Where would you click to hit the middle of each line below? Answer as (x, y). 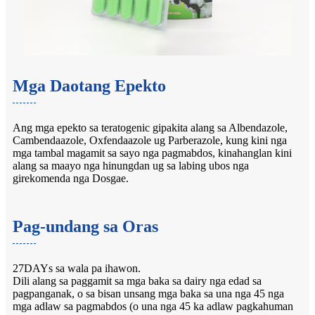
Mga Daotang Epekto (89, 85)
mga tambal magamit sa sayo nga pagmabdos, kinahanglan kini (152, 153)
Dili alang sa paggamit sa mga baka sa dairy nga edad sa (137, 281)
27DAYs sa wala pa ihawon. (77, 268)
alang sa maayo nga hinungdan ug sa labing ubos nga (131, 165)
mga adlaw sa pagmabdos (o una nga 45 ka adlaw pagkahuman (153, 306)
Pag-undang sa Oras (85, 226)
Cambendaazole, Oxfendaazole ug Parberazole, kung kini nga (150, 140)
